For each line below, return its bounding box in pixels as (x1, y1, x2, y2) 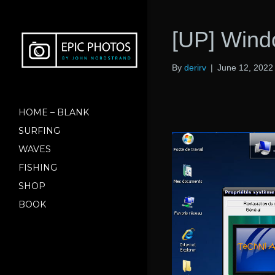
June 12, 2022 (217, 63, 273, 72)
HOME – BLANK (18, 106, 89, 118)
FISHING (18, 161, 57, 173)
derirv (184, 63, 206, 72)
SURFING (18, 125, 60, 136)
